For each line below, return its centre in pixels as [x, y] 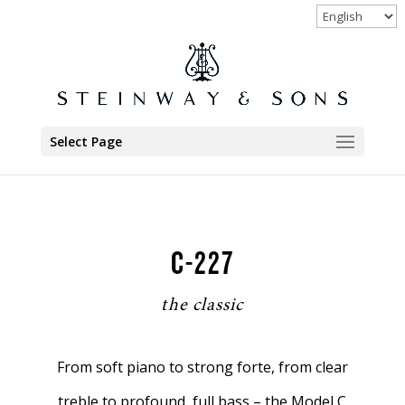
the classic [202, 306]
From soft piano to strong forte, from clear [202, 367]
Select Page [85, 141]
